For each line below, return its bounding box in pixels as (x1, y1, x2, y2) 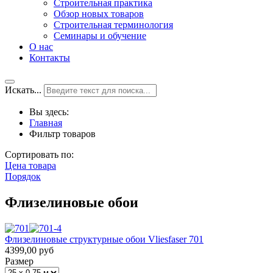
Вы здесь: (29, 107, 74, 117)
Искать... (5, 85, 41, 95)
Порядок (5, 171, 41, 182)
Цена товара (5, 160, 56, 171)
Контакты (29, 52, 70, 63)
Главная (29, 118, 62, 128)
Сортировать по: (5, 149, 79, 160)
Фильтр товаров (29, 129, 96, 139)
